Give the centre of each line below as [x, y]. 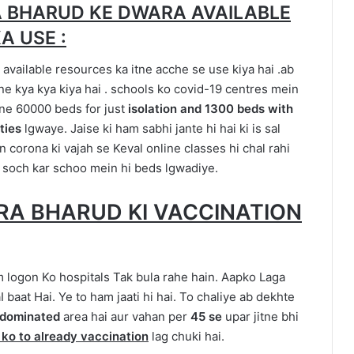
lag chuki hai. [186, 336]
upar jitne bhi [260, 316]
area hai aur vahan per [127, 316]
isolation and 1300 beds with [211, 109]
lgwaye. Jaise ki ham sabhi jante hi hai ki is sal [151, 129]
